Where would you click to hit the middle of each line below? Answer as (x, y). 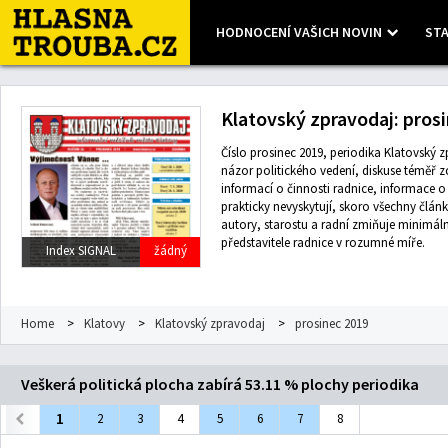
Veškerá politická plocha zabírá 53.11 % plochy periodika (220, 384)
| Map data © (72, 42)
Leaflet (21, 42)
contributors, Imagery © (243, 42)
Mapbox (323, 42)
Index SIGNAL (81, 250)
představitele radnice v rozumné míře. (323, 243)
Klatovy (104, 323)
